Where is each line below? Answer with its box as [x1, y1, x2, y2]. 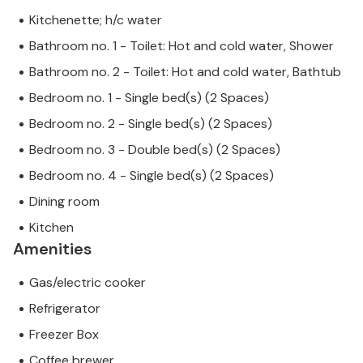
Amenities [13, 238, 92, 260]
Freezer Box [29, 326, 99, 344]
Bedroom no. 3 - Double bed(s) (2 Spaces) [29, 141, 280, 159]
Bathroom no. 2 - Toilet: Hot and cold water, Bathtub [29, 63, 341, 81]
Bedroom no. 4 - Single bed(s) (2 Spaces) [29, 167, 274, 185]
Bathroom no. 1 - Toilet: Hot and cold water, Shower [29, 37, 334, 55]
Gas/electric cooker [29, 274, 146, 292]
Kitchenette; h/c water [29, 11, 162, 29]
